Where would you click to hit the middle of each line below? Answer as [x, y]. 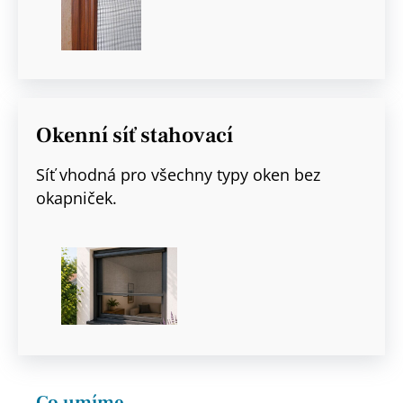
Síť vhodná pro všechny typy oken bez [178, 174]
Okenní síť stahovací [134, 135]
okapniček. [76, 197]
